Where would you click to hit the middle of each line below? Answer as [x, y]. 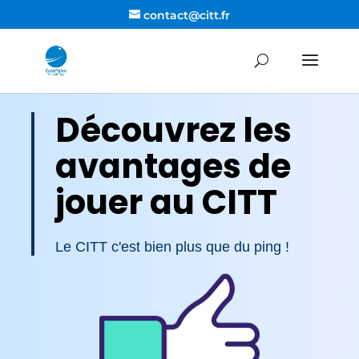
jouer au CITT [166, 202]
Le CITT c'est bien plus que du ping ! [172, 247]
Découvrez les [173, 130]
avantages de [173, 166]
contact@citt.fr [186, 15]
